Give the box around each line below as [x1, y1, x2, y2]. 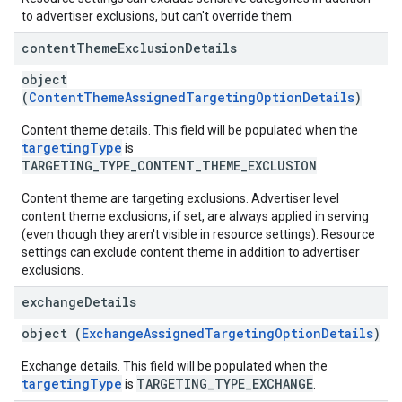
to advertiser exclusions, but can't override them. [22, 9, 294, 23]
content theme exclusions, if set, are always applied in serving [22, 209, 369, 223]
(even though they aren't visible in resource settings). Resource [22, 227, 375, 241]
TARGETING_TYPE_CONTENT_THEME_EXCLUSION [22, 157, 317, 174]
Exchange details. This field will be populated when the [22, 359, 328, 373]
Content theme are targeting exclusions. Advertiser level [22, 191, 339, 205]
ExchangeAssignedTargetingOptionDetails [82, 325, 373, 342]
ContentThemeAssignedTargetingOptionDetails [29, 89, 354, 106]
